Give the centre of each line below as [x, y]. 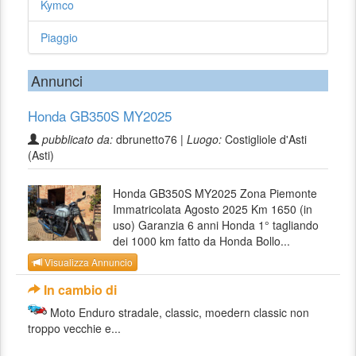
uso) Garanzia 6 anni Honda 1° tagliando [216, 225]
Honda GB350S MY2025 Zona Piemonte [215, 193]
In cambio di [79, 290]
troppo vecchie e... [74, 329]
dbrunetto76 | [150, 139]
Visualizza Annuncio [87, 262]
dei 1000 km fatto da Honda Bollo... [202, 241]
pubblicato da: [77, 139]
